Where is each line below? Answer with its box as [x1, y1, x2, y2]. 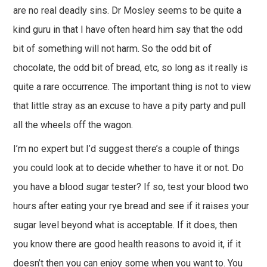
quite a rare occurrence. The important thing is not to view [13, 80, 251, 92]
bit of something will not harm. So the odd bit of [13, 42, 212, 54]
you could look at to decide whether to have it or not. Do [13, 162, 244, 173]
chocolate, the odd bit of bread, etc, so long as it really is [13, 61, 248, 73]
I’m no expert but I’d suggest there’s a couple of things [13, 142, 240, 154]
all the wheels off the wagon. [13, 119, 133, 131]
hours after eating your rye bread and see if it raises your [13, 200, 249, 212]
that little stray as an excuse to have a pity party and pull [13, 100, 246, 111]
